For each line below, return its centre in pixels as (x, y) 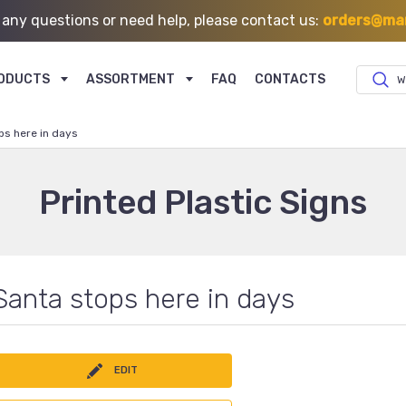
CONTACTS (290, 79)
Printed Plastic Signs (203, 202)
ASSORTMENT (130, 79)
